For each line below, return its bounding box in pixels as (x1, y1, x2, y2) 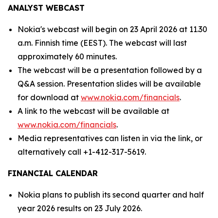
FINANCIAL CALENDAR (8, 168, 98, 178)
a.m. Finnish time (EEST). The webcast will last (18, 38, 187, 48)
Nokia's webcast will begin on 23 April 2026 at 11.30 (18, 24, 207, 34)
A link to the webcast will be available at (18, 106, 169, 116)
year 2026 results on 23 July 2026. (18, 203, 142, 213)
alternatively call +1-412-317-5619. (18, 147, 146, 157)
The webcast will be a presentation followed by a (18, 65, 202, 75)
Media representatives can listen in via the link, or (18, 133, 202, 143)
